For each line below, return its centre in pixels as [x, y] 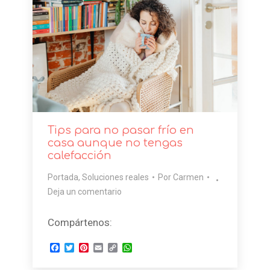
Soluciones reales [115, 177]
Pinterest [108, 248]
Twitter [89, 248]
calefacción [79, 156]
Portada [63, 177]
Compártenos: [80, 223]
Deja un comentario [84, 192]
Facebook [80, 248]
